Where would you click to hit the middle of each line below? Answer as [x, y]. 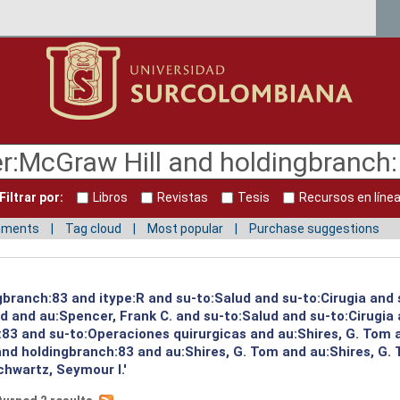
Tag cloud [93, 228]
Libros [110, 198]
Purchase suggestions [314, 228]
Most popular [185, 228]
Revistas [183, 198]
